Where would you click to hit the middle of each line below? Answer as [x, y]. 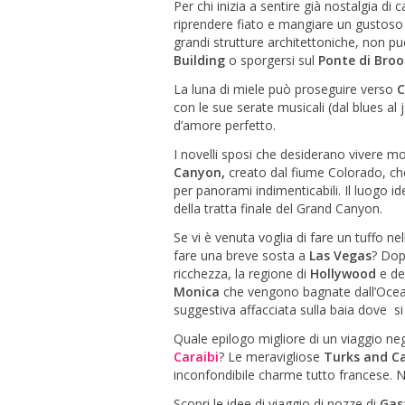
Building [201, 60]
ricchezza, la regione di [242, 273]
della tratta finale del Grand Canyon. [278, 208]
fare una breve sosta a [241, 255]
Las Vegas [340, 255]
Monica [197, 291]
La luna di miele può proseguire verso [285, 89]
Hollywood [345, 273]
